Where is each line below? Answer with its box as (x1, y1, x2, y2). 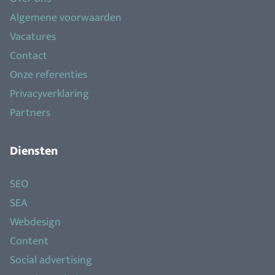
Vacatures (10, 28, 56, 47)
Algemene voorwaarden (10, 9, 122, 28)
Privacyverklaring (10, 85, 89, 104)
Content (10, 232, 48, 251)
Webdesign (10, 213, 61, 232)
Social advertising (10, 251, 92, 270)
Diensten (10, 141, 58, 162)
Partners (10, 104, 50, 123)
